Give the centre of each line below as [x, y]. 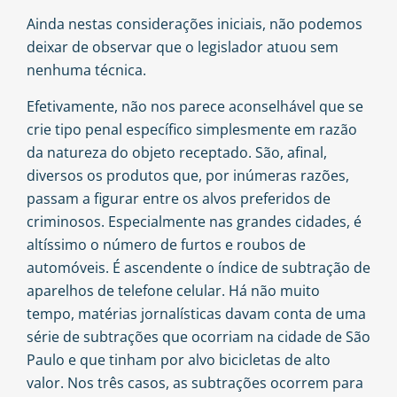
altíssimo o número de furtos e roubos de [166, 244]
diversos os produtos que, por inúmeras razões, [188, 175]
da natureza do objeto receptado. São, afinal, [177, 152]
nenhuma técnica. [86, 70]
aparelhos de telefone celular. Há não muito [173, 290]
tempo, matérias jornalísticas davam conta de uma [196, 313]
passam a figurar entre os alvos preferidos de [179, 198]
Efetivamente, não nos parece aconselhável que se [195, 106]
